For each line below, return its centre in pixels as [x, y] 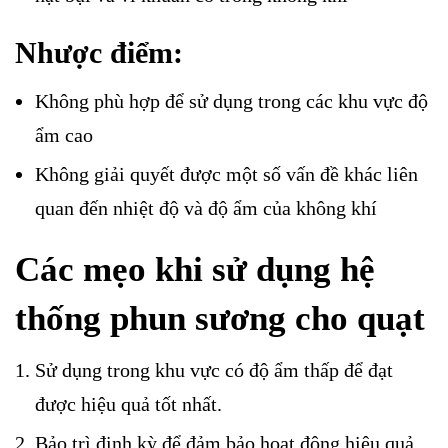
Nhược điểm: [99, 52]
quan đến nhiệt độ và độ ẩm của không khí [206, 207]
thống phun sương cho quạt [220, 318]
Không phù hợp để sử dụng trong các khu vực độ [231, 100]
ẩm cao [64, 134]
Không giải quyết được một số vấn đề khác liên [226, 173]
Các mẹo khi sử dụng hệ [195, 269]
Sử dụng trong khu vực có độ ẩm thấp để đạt [214, 369]
